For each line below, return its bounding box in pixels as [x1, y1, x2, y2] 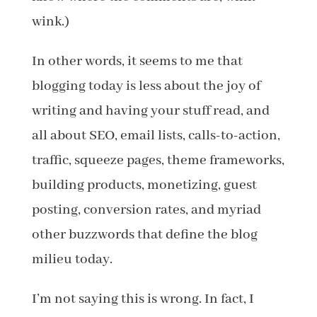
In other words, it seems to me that [31, 52, 243, 70]
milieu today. [31, 250, 113, 268]
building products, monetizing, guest [31, 176, 257, 194]
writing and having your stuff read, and [31, 102, 270, 120]
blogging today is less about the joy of [31, 77, 260, 95]
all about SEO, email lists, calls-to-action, [31, 127, 280, 144]
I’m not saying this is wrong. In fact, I [31, 290, 254, 308]
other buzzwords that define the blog [31, 226, 258, 243]
